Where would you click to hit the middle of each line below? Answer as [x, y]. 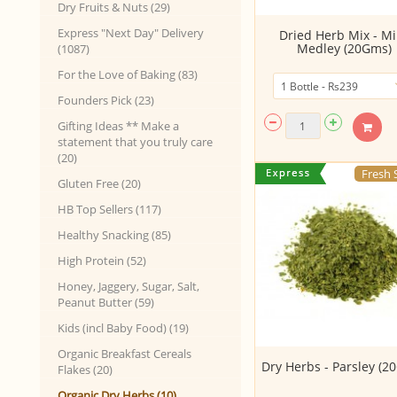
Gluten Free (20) [99, 183]
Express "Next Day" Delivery [131, 33]
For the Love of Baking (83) [128, 74]
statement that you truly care [135, 142]
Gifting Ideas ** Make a [118, 126]
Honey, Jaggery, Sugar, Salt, [128, 286]
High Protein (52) [102, 261]
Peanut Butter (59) [106, 302]
